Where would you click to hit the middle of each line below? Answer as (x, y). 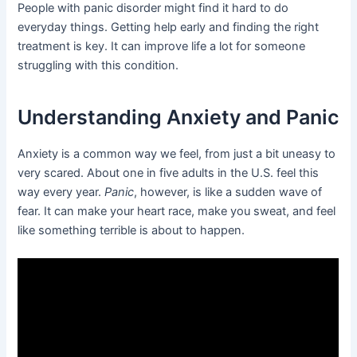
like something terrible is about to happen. (131, 230)
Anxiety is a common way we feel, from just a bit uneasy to (177, 153)
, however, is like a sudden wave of (228, 192)
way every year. (61, 192)
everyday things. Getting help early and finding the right (169, 27)
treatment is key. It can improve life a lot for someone (162, 46)
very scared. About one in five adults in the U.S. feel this (169, 173)
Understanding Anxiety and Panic (178, 118)
